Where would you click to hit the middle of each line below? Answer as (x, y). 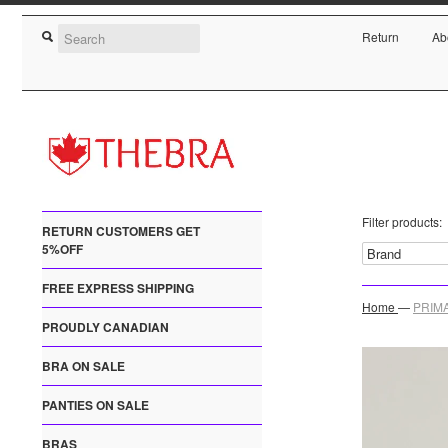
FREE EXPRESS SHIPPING (118, 288)
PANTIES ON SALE (95, 405)
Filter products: (402, 222)
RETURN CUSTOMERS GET (121, 231)
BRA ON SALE (83, 366)
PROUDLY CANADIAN (105, 327)
